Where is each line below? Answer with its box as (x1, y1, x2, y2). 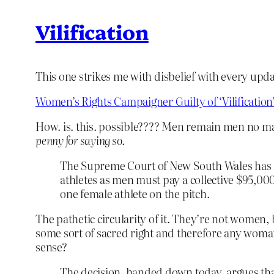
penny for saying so (35, 132, 122, 149)
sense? (35, 239, 67, 256)
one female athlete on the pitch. (60, 185, 210, 202)
